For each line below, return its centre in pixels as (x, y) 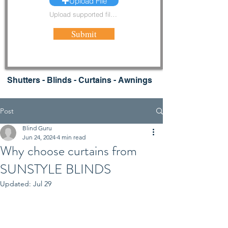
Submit (84, 34)
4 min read (71, 137)
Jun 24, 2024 (39, 137)
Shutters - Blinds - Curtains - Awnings (79, 80)
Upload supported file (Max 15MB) (114, 14)
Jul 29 (42, 184)
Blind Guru (37, 128)
